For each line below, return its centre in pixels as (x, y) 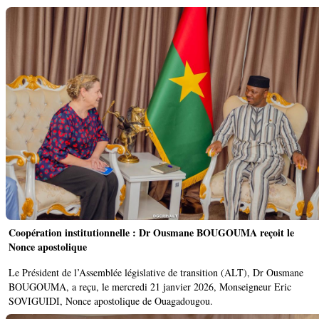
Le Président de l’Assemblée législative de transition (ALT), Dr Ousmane (156, 272)
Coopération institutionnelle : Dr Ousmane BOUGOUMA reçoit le (151, 232)
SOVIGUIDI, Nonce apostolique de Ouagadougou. (111, 300)
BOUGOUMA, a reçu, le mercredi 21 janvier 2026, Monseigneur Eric (150, 286)
